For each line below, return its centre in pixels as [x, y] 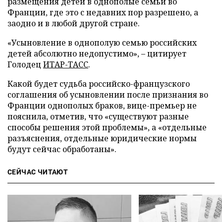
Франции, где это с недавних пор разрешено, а [103, 12]
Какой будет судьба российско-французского [99, 84]
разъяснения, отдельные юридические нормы [102, 138]
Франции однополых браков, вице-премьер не [102, 106]
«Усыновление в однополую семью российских [102, 43]
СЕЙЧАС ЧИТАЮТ [38, 172]
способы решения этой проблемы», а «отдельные [107, 127]
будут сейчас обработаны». [62, 149]
